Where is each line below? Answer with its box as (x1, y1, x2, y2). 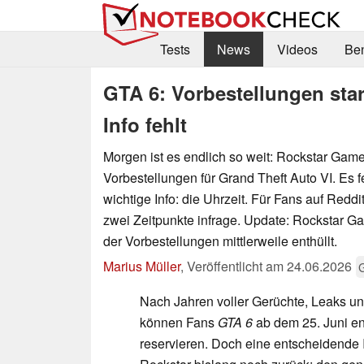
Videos (276, 40, 318, 59)
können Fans (140, 312, 218, 331)
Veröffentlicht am (187, 256, 287, 275)
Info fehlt (103, 110, 187, 138)
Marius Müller (103, 256, 180, 275)
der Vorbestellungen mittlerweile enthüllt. (103, 231, 337, 250)
